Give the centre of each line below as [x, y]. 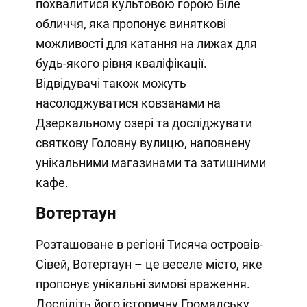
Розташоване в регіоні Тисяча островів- [149, 245]
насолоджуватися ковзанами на [128, 103]
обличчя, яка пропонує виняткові [131, 24]
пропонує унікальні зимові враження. [143, 284]
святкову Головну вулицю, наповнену [143, 143]
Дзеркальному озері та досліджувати [144, 123]
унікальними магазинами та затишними [150, 163]
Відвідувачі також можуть [111, 84]
